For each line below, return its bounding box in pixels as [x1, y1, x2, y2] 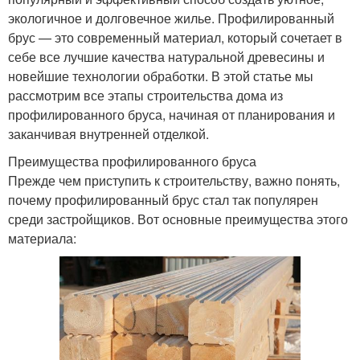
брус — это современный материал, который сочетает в [8, 28, 342, 47]
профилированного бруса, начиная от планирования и [8, 105, 335, 125]
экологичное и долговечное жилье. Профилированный [8, 9, 334, 28]
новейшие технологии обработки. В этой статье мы [8, 67, 313, 86]
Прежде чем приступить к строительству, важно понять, [8, 171, 340, 190]
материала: [8, 229, 76, 248]
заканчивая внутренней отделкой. [8, 125, 209, 144]
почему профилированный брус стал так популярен [8, 190, 318, 210]
